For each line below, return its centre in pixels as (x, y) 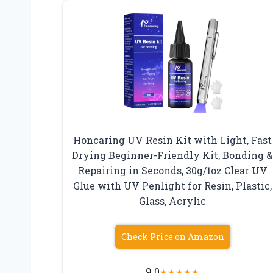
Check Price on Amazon (172, 237)
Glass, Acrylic (173, 201)
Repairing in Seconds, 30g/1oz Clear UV (172, 171)
